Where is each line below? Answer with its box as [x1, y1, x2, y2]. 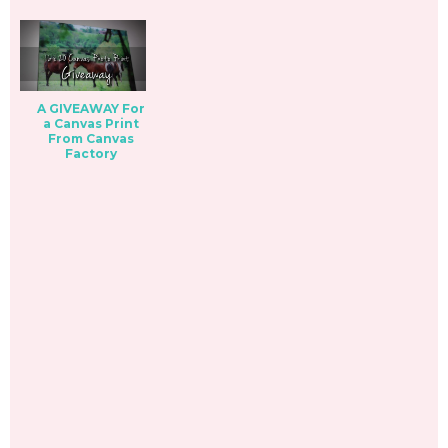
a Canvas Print [42, 115, 139, 131]
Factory [64, 145, 117, 161]
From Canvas [47, 130, 134, 146]
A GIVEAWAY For [36, 100, 145, 116]
